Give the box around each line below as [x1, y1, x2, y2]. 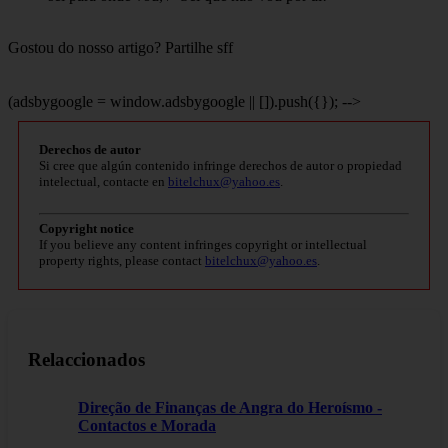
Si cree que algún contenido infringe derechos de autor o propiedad [39, 158, 402, 174]
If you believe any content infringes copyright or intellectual [39, 237, 367, 253]
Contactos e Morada [78, 417, 216, 435]
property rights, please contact [39, 253, 205, 269]
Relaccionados [28, 348, 145, 370]
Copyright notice [39, 221, 134, 237]
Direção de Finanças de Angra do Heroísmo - [78, 399, 382, 417]
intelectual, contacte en [39, 174, 168, 190]
